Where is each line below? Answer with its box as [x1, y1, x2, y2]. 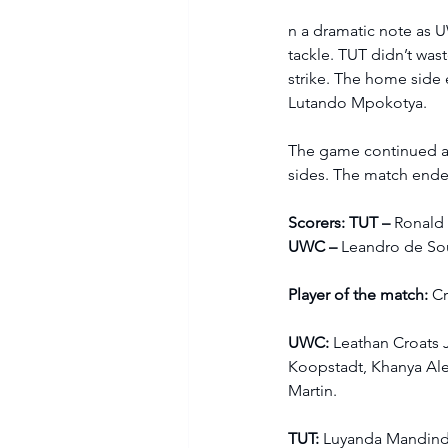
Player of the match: [288, 284, 429, 304]
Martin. [288, 380, 346, 400]
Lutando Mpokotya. [288, 92, 432, 112]
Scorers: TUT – [288, 212, 395, 232]
